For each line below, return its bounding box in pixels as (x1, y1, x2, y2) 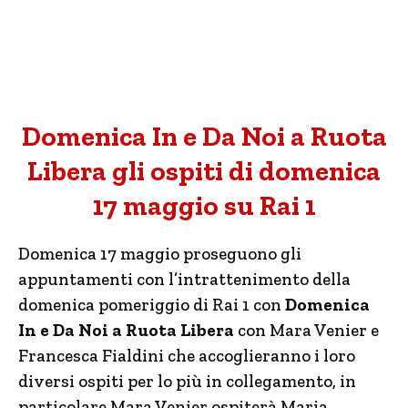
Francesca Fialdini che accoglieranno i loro (18, 345, 355, 366)
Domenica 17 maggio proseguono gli (18, 243, 301, 264)
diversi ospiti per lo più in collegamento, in (18, 371, 356, 392)
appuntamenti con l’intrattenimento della (18, 269, 351, 290)
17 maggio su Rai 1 (92, 189, 316, 222)
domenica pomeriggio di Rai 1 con (18, 294, 285, 315)
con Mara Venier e (234, 320, 379, 341)
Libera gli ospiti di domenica (27, 155, 381, 188)
